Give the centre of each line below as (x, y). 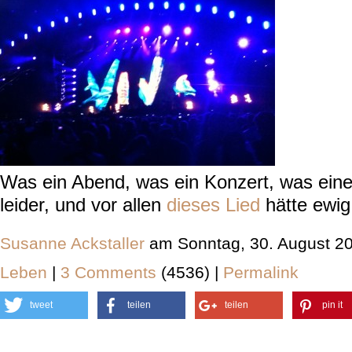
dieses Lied (213, 205)
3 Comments (111, 272)
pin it (332, 305)
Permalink (261, 272)
